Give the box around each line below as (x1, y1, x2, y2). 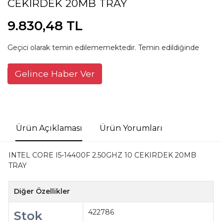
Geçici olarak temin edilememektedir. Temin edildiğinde (7, 43, 199, 52)
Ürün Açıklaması (15, 123, 82, 133)
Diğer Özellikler (14, 186, 70, 196)
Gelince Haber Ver (15, 68, 95, 79)
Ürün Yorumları (99, 123, 163, 133)
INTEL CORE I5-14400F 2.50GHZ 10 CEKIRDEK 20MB (8, 150, 196, 160)
